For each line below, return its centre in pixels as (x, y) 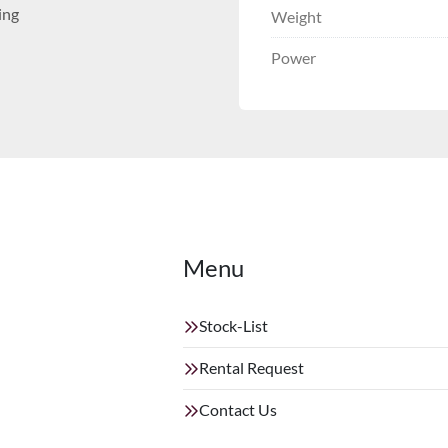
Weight (296, 16)
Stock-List (233, 326)
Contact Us (238, 410)
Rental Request (251, 368)
